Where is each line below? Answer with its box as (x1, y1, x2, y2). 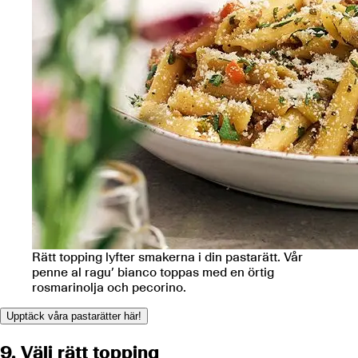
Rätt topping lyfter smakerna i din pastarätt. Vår (32, 249, 303, 265)
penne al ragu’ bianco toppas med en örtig (32, 265, 274, 280)
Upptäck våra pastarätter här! (6, 310, 141, 323)
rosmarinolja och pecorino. (32, 280, 186, 296)
